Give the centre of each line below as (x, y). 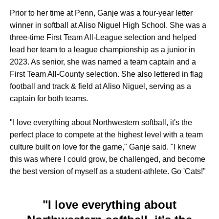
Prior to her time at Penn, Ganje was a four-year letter (101, 13)
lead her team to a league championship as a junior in (102, 50)
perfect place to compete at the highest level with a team (106, 135)
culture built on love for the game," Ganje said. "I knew (103, 147)
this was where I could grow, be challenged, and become (108, 159)
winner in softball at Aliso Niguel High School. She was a (108, 25)
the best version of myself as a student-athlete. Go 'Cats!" (108, 171)
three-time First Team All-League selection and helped (103, 37)
